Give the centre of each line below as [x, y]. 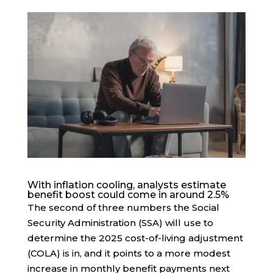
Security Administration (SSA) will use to [120, 223]
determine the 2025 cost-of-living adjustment [135, 238]
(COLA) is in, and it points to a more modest [129, 253]
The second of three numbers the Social [123, 208]
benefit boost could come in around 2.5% [128, 195]
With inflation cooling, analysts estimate [126, 185]
